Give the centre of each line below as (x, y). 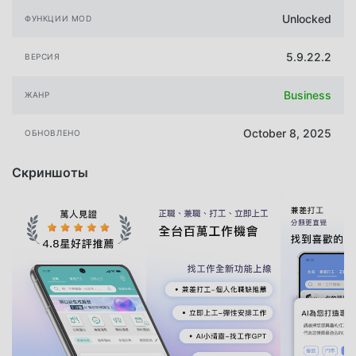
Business (308, 95)
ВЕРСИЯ (43, 57)
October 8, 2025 (287, 133)
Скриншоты (50, 172)
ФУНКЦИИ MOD (58, 18)
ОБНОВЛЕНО (53, 133)
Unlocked (307, 18)
